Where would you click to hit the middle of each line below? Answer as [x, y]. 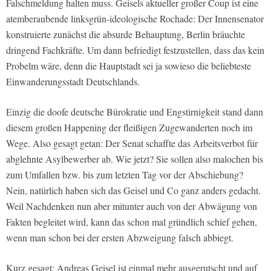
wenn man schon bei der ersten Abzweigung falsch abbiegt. [120, 238]
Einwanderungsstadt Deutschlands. [73, 82]
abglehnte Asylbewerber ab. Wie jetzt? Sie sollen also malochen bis [135, 159]
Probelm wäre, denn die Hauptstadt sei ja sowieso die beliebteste [129, 66]
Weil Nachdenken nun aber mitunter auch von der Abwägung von [132, 206]
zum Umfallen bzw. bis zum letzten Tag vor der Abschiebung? [125, 175]
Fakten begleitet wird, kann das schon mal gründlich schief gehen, [132, 222]
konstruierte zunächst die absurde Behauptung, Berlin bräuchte [126, 34]
